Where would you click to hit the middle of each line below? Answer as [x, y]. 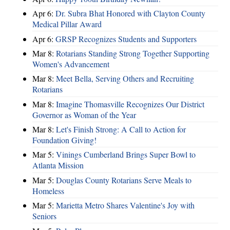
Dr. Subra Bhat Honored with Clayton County [130, 13]
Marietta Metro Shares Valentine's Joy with [125, 205]
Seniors [44, 216]
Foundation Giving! [64, 140]
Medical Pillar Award [67, 24]
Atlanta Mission [58, 165]
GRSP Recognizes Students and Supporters [126, 39]
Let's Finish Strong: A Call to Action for [121, 129]
